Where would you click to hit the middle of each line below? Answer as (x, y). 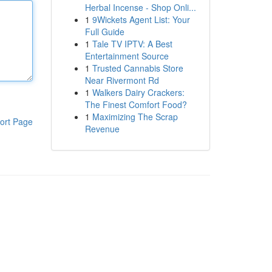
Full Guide (104, 32)
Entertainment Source (127, 56)
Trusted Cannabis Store (138, 68)
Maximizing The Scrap (135, 117)
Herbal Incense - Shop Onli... (140, 7)
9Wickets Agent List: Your (141, 19)
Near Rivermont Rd (122, 80)
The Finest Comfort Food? (136, 104)
